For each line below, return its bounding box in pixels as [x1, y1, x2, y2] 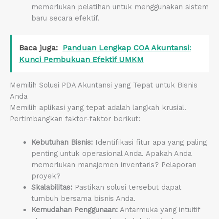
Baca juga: [19, 43, 58, 52]
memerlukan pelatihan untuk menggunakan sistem [31, 2, 209, 12]
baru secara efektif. [31, 14, 100, 23]
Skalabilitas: [31, 183, 72, 192]
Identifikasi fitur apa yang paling [92, 138, 207, 147]
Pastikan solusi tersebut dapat [72, 183, 181, 192]
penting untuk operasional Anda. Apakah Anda [31, 149, 192, 158]
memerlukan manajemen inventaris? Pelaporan [31, 160, 197, 170]
